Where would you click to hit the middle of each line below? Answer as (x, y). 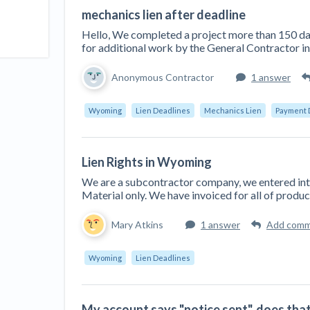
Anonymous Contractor (163, 77)
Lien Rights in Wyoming (147, 162)
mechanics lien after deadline (164, 15)
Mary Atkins (137, 225)
